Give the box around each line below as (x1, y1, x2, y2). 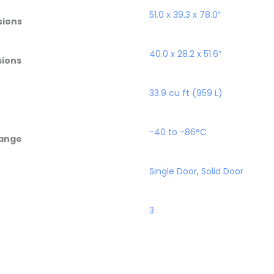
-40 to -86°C (149, 125, 207, 138)
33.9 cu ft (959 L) (149, 86, 223, 99)
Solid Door (201, 165, 243, 177)
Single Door (149, 165, 197, 177)
